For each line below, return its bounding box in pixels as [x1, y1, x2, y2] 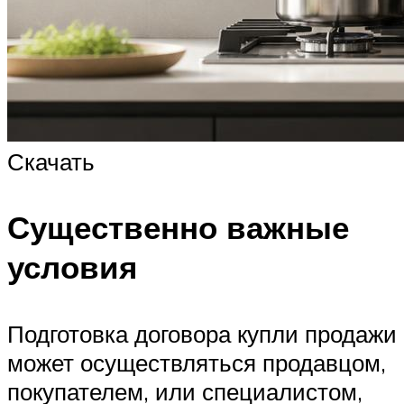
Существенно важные [7, 207, 349, 248]
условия [7, 247, 137, 288]
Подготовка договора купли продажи [7, 318, 397, 348]
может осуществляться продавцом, [7, 347, 386, 377]
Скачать [7, 147, 95, 177]
